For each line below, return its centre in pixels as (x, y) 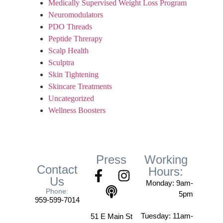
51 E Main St (111, 216)
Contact (57, 169)
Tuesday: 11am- (167, 216)
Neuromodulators (75, 14)
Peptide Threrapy (75, 38)
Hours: (166, 171)
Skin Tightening (73, 74)
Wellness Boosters (77, 110)
